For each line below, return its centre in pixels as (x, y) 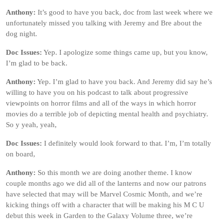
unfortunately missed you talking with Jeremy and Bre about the (104, 23)
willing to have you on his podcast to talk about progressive (97, 92)
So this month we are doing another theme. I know (114, 173)
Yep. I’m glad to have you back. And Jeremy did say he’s (124, 82)
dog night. (22, 34)
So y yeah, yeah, (31, 125)
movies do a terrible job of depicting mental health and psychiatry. (107, 114)
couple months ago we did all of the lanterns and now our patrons (106, 183)
